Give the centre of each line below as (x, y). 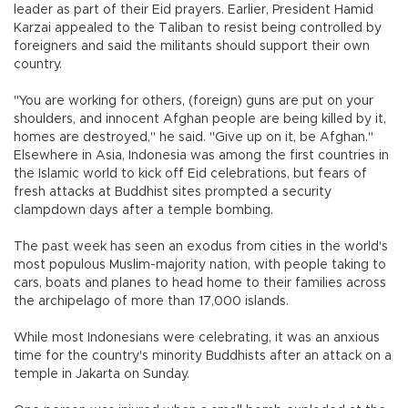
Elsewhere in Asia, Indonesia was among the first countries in (201, 155)
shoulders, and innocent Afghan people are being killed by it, (200, 119)
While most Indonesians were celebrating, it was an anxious (197, 337)
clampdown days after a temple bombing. (143, 210)
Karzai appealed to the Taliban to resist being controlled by (198, 28)
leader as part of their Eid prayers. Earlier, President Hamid (194, 10)
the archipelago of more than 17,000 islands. (151, 301)
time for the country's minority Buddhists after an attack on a (203, 356)
